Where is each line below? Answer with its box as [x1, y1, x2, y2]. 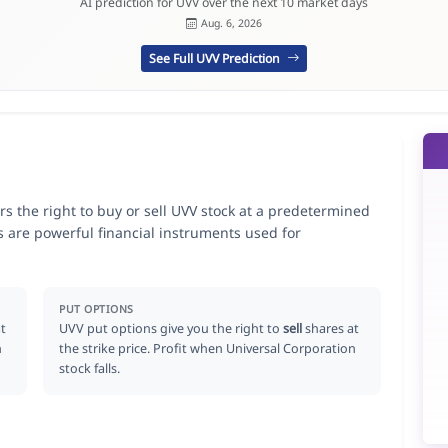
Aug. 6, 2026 [200, 16, 262, 31]
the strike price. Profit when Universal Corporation [59, 339, 357, 357]
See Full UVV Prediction [149, 49, 284, 67]
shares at [302, 319, 360, 337]
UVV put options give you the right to [59, 319, 284, 337]
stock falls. [59, 359, 121, 377]
